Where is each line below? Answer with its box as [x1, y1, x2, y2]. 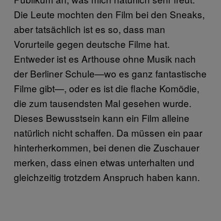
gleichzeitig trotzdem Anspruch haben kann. [14, 170, 200, 184]
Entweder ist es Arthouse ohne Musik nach [14, 51, 196, 65]
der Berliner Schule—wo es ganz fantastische [14, 66, 207, 80]
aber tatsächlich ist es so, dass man [14, 22, 165, 36]
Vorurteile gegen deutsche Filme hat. [14, 37, 170, 50]
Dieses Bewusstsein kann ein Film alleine [14, 110, 189, 124]
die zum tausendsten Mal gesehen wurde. [14, 96, 191, 110]
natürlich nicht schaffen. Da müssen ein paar [14, 125, 202, 139]
